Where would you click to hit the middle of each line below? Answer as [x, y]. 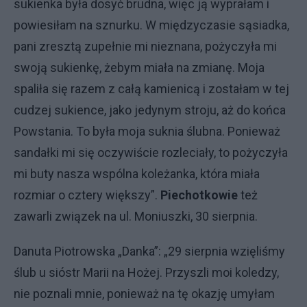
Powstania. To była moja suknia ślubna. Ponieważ [147, 131]
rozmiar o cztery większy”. [87, 195]
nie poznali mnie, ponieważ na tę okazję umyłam [144, 293]
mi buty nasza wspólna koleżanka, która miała [137, 173]
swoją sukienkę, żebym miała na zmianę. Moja [139, 67]
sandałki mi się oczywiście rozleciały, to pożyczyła [151, 152]
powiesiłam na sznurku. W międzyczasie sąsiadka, [151, 25]
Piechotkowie [199, 195]
